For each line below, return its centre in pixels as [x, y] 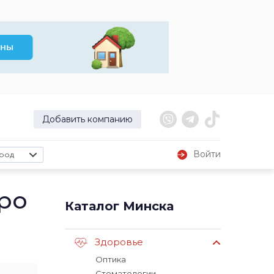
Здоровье [119, 242]
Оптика [111, 259]
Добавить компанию [87, 119]
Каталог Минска [119, 206]
